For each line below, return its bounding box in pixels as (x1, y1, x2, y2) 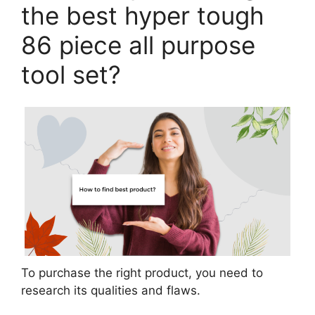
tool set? (21, 59, 121, 89)
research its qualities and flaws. (21, 283, 200, 298)
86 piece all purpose (21, 30, 255, 60)
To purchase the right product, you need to (21, 266, 263, 281)
